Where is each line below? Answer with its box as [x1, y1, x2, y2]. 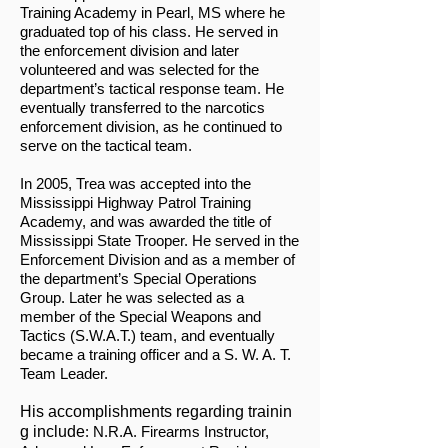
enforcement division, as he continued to [20, 117, 282, 135]
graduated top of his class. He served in [20, 22, 278, 40]
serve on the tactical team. [20, 136, 192, 154]
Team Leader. [20, 364, 112, 382]
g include [20, 422, 85, 440]
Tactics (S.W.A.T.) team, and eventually [20, 326, 275, 344]
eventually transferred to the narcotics [20, 98, 265, 116]
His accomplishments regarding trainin [20, 402, 292, 420]
